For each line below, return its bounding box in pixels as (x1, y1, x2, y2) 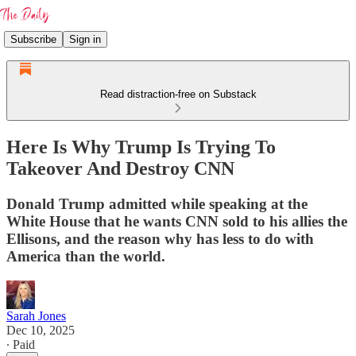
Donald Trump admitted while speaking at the (6, 195, 308, 212)
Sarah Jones (6, 308, 66, 323)
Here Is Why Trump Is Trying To (6, 136, 276, 157)
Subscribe (10, 33, 56, 45)
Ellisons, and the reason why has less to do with (6, 230, 314, 247)
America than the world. (6, 247, 165, 265)
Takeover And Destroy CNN (6, 157, 234, 179)
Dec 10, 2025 (6, 323, 75, 337)
